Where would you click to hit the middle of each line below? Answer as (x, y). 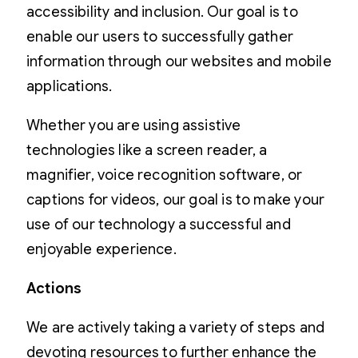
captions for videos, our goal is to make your (176, 199)
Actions (54, 288)
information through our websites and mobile (179, 61)
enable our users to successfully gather (160, 36)
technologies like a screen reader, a (147, 150)
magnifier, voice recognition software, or (165, 175)
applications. (70, 86)
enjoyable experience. (101, 249)
